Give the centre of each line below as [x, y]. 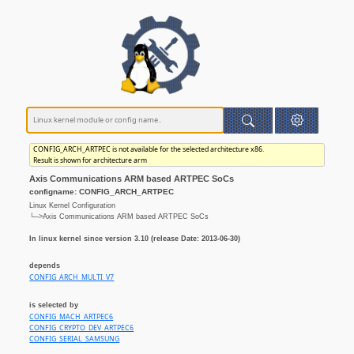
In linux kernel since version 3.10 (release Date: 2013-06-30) [135, 238]
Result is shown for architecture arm [90, 161]
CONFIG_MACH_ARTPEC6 [72, 316]
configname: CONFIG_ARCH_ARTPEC [102, 191]
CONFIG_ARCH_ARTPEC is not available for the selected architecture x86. [148, 150]
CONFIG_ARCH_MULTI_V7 [72, 277]
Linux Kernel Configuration [73, 205]
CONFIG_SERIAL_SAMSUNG [75, 339]
